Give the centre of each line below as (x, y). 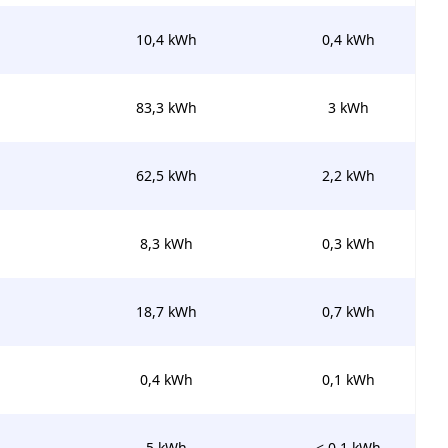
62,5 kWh (166, 175)
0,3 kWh (348, 243)
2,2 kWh (348, 175)
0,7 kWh (348, 311)
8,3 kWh (166, 243)
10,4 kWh (166, 39)
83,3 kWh (166, 107)
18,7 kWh (166, 311)
